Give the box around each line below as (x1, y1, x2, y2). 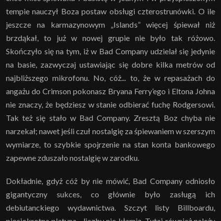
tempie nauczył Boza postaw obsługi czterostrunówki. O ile (6, 6, 215, 16)
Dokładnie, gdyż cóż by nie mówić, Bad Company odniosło (6, 176, 215, 185)
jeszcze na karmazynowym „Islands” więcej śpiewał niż (6, 19, 215, 29)
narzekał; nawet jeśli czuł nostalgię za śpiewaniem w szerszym (6, 126, 215, 136)
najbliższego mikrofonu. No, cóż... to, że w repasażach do (6, 73, 215, 82)
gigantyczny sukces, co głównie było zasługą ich (6, 189, 215, 199)
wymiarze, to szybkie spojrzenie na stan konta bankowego (6, 139, 215, 149)
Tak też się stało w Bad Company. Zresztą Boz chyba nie (6, 112, 215, 122)
